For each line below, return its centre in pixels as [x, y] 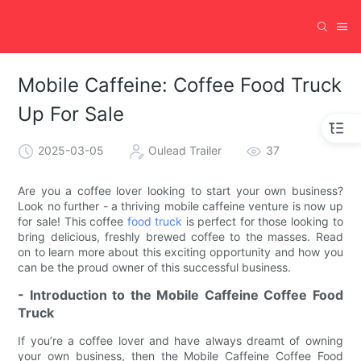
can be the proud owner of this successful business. [155, 267]
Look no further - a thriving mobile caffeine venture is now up [180, 205]
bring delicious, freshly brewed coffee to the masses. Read [180, 236]
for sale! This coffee [73, 221]
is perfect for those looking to [263, 221]
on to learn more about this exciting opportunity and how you [180, 251]
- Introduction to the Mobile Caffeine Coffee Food [180, 295]
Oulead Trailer [185, 150]
